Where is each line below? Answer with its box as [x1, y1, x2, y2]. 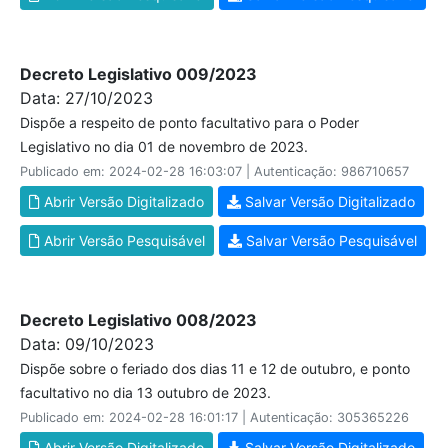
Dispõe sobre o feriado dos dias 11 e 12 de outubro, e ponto [20, 360, 410, 377]
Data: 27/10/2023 [20, 88, 153, 108]
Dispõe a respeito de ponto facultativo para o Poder [20, 114, 359, 131]
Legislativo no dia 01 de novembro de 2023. [20, 138, 308, 155]
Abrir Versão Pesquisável [40, 232, 205, 249]
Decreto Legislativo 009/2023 [20, 64, 257, 84]
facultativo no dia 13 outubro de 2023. [20, 384, 271, 401]
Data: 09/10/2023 [20, 334, 154, 354]
